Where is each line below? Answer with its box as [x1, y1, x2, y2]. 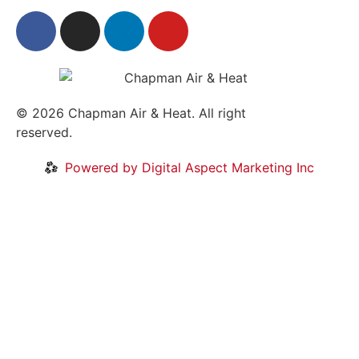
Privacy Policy [76, 124, 162, 141]
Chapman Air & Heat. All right [64, 105, 246, 122]
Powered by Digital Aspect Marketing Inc [65, 159, 314, 176]
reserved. [16, 124, 72, 141]
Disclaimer [177, 124, 240, 141]
